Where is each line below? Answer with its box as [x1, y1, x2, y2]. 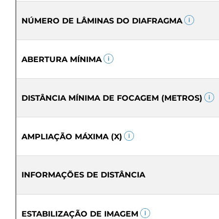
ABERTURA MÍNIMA [22, 55, 102, 64]
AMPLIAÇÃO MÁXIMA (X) [22, 132, 122, 141]
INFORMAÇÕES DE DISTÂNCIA [22, 170, 145, 179]
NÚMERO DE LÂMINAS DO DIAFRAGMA [22, 16, 182, 25]
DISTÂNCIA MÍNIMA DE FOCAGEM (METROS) [22, 93, 202, 103]
